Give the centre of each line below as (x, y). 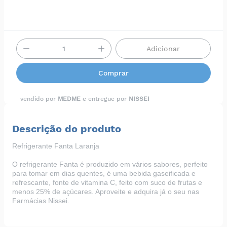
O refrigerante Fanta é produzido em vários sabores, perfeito (110, 164)
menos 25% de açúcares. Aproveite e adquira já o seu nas (106, 192)
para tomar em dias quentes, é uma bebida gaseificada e (104, 174)
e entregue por (105, 99)
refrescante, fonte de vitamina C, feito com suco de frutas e (107, 183)
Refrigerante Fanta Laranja (56, 146)
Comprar (113, 73)
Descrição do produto (67, 129)
